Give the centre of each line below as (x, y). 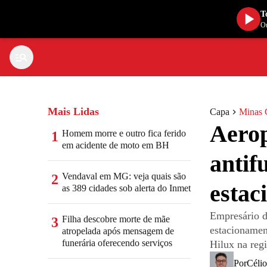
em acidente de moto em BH (116, 145)
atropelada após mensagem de (118, 231)
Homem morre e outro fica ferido (124, 133)
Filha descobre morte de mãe (116, 219)
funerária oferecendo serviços (117, 243)
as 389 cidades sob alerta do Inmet (126, 188)
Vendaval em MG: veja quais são (124, 176)
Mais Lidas (73, 111)
